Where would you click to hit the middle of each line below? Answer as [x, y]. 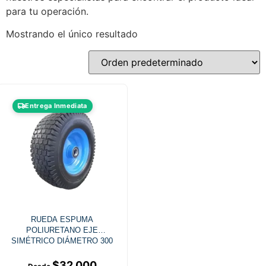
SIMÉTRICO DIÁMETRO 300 [62, 241]
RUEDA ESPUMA [62, 220]
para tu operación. [47, 11]
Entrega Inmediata [56, 106]
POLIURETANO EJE [62, 230]
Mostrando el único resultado [72, 34]
